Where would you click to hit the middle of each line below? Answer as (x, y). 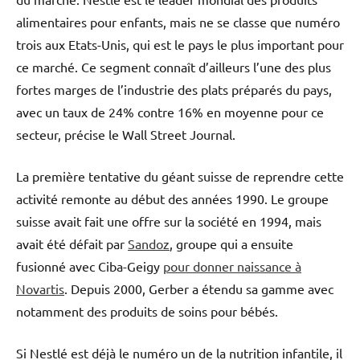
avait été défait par (72, 243)
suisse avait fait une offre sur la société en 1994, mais (169, 221)
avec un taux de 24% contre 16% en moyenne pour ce (170, 111)
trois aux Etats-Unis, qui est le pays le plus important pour (180, 44)
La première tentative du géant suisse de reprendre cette (180, 176)
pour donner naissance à (232, 266)
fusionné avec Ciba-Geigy (90, 266)
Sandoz (149, 243)
